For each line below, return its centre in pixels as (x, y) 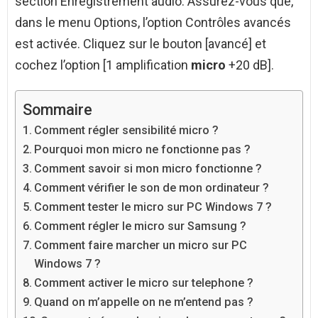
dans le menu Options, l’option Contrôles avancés (153, 23)
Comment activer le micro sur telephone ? (144, 283)
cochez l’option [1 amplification (103, 65)
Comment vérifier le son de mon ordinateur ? (152, 188)
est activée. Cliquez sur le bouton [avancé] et (141, 44)
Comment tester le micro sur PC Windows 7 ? (153, 207)
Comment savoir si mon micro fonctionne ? (148, 169)
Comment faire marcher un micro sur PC (141, 246)
